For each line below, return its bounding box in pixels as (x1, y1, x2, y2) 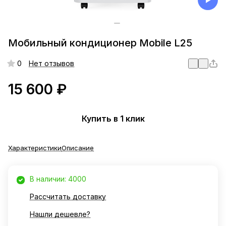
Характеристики (8, 144, 62, 152)
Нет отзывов (29, 59, 74, 68)
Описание (62, 144, 94, 152)
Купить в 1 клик (81, 113, 145, 124)
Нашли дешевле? (30, 210, 90, 219)
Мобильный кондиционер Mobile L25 (8, 37, 192, 49)
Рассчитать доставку (30, 192, 106, 201)
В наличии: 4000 (30, 175, 86, 184)
